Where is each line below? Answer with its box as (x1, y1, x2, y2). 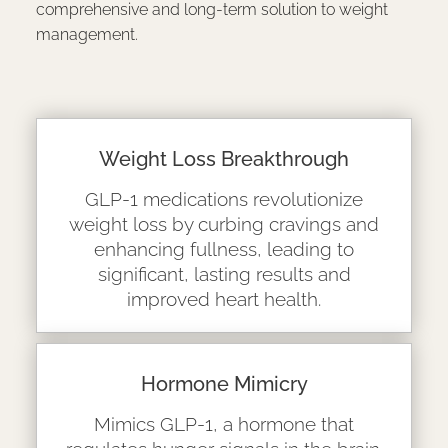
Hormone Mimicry (140, 371, 308, 396)
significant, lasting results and (97, 262, 351, 285)
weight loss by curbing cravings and (69, 212, 379, 235)
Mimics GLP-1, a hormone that (94, 412, 354, 435)
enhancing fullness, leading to (94, 237, 354, 260)
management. (35, 25, 138, 45)
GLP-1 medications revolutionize (85, 187, 363, 210)
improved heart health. (127, 287, 321, 310)
